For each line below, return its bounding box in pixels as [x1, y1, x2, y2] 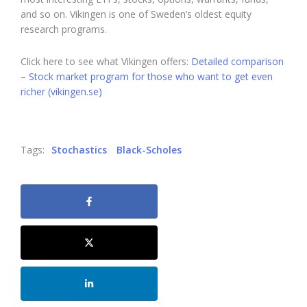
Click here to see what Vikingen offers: [21, 54, 191, 68]
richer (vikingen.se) [21, 84, 102, 98]
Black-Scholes [116, 143, 182, 156]
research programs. [21, 22, 107, 36]
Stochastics [51, 143, 107, 156]
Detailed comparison [191, 54, 284, 68]
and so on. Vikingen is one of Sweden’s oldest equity [21, 7, 251, 21]
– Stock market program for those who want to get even [21, 69, 273, 83]
